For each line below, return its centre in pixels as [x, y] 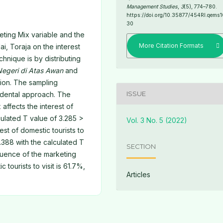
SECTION [141, 147]
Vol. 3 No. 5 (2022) [157, 120]
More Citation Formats [171, 45]
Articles [139, 174]
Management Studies [152, 7]
